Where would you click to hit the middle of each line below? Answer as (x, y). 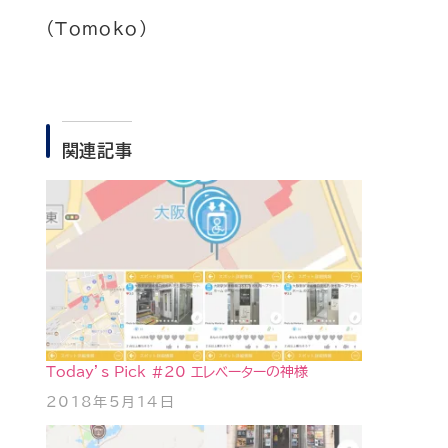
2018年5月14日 (110, 401)
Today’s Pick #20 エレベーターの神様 (176, 372)
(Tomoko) (97, 29)
